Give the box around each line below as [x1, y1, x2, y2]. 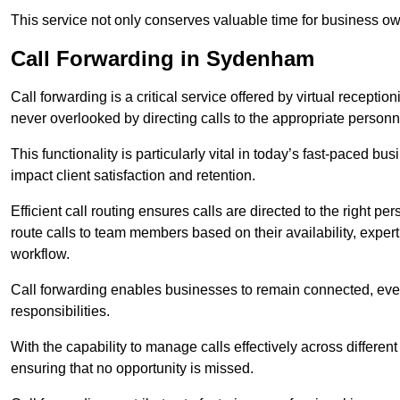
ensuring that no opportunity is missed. [11, 361, 254, 377]
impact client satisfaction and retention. [11, 168, 255, 184]
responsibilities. [11, 304, 110, 320]
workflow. [11, 246, 70, 262]
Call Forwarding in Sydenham [11, 46, 314, 71]
